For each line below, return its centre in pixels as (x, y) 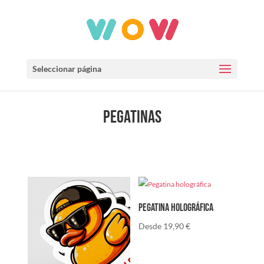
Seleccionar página (67, 69)
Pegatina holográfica (176, 208)
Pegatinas (132, 117)
